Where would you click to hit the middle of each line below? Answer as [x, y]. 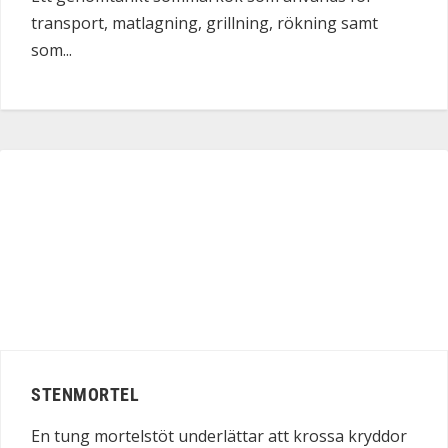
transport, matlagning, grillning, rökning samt [204, 22]
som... [51, 49]
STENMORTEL [85, 395]
